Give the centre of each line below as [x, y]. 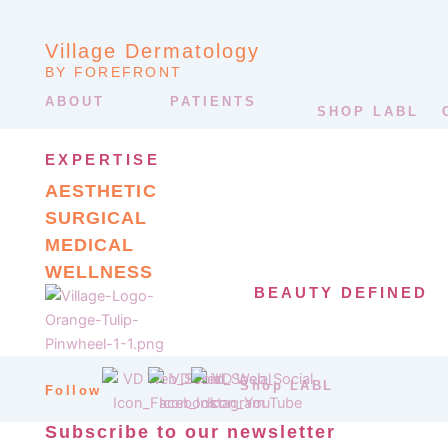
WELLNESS [99, 271]
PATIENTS [213, 101]
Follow [73, 391]
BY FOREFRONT [113, 71]
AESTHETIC [100, 190]
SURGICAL [96, 217]
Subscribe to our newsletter [190, 431]
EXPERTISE [102, 159]
